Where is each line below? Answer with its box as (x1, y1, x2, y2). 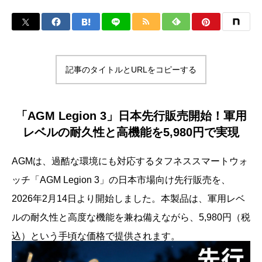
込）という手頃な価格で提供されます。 (12, 230, 180, 241)
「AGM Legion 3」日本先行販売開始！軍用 (15, 109, 247, 122)
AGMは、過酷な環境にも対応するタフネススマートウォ (12, 156, 248, 166)
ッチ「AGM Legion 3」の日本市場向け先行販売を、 (12, 174, 230, 185)
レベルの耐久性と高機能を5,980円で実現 (23, 125, 239, 139)
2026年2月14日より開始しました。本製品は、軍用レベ (12, 193, 245, 204)
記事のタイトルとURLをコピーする (65, 64, 196, 74)
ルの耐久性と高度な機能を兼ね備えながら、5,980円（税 (12, 212, 250, 222)
